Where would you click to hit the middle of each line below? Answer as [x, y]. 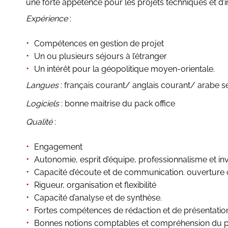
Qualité [39, 122]
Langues [42, 85]
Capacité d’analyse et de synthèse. [98, 198]
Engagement [58, 147]
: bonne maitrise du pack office [117, 104]
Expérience [47, 19]
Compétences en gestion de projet [99, 44]
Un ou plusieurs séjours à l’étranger [101, 56]
